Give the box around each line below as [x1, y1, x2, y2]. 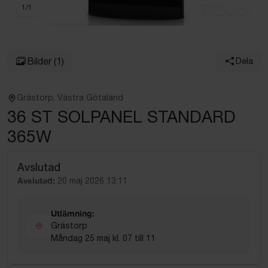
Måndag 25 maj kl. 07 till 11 [51, 233, 156, 243]
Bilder [27, 56, 51, 66]
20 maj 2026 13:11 [57, 176, 127, 185]
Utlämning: [51, 208, 95, 218]
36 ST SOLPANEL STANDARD [7, 106, 236, 126]
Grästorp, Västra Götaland [17, 93, 123, 102]
